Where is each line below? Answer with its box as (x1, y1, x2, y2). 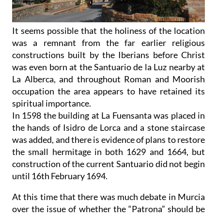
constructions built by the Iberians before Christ (12, 49, 205, 60)
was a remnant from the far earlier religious (12, 37, 205, 48)
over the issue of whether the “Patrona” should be (12, 203, 205, 214)
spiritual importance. (12, 97, 91, 108)
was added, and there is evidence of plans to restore (12, 134, 205, 145)
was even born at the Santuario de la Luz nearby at (12, 61, 205, 72)
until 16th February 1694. (12, 170, 108, 181)
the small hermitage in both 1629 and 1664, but (12, 146, 205, 157)
